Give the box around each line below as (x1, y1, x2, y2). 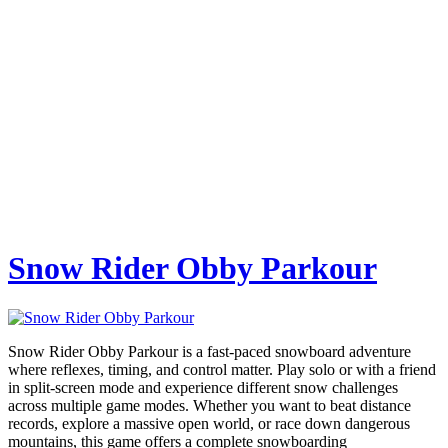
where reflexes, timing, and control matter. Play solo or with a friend (8, 360, 436, 378)
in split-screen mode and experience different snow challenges (8, 378, 398, 396)
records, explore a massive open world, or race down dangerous (8, 414, 410, 432)
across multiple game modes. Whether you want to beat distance (8, 396, 411, 414)
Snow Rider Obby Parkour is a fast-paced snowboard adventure (8, 342, 411, 360)
